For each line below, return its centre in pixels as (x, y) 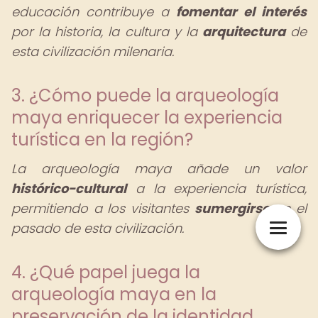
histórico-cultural (69, 188)
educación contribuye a (94, 12)
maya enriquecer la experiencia (147, 117)
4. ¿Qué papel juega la (106, 272)
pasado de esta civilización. (98, 228)
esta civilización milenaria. (93, 51)
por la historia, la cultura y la (107, 32)
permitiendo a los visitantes (103, 208)
